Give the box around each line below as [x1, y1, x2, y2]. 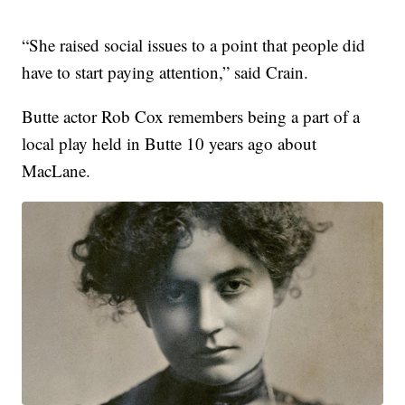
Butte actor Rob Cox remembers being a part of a [22, 105, 361, 128]
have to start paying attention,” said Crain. [22, 61, 309, 84]
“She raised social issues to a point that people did [22, 33, 366, 57]
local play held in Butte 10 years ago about [22, 132, 317, 155]
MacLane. [22, 159, 91, 183]
